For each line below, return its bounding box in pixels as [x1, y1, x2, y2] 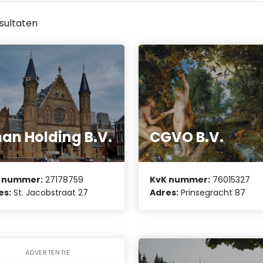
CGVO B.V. [150, 127, 224, 147]
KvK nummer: [150, 174, 211, 186]
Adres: [150, 187, 179, 199]
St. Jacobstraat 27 [11, 187, 89, 199]
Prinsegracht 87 [178, 187, 246, 199]
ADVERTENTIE [25, 248, 70, 258]
